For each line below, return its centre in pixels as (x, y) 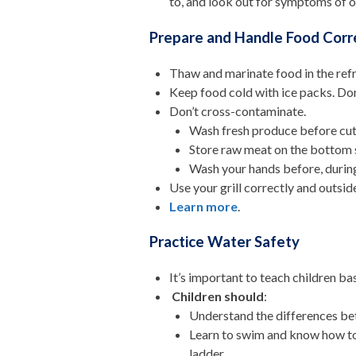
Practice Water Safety (225, 242)
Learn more (204, 206)
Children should (218, 296)
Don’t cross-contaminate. (238, 110)
